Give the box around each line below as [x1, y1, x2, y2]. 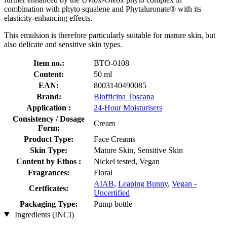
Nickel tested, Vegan [94, 157, 160, 166]
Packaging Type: [20, 199, 78, 208]
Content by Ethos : [16, 157, 81, 166]
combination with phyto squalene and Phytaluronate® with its [4, 4, 201, 13]
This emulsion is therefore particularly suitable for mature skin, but [4, 30, 215, 40]
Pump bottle [94, 199, 132, 208]
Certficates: [29, 183, 68, 193]
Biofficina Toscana [94, 92, 154, 101]
